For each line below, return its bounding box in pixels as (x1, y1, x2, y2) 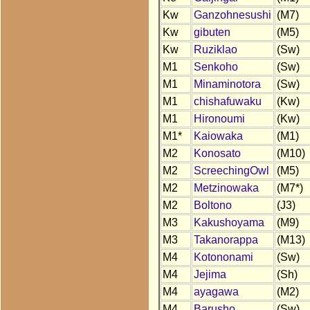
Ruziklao (193, 44, 237, 56)
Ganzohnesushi (193, 9, 271, 21)
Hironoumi (193, 113, 245, 125)
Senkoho (193, 61, 238, 73)
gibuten (193, 26, 230, 39)
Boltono (193, 199, 232, 212)
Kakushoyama (193, 217, 264, 229)
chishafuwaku (193, 95, 262, 108)
